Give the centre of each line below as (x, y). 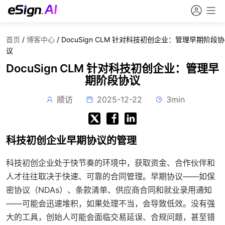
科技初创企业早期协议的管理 (71, 141)
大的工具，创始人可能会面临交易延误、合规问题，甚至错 (110, 217)
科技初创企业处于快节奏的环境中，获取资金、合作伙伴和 (110, 163)
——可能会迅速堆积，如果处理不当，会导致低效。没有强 (110, 203)
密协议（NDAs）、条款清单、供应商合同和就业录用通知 (109, 190)
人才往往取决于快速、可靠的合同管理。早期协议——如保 (110, 176)
